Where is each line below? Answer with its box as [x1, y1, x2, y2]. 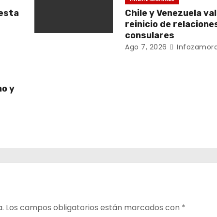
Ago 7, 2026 [125, 42, 167, 52]
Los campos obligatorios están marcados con [6, 202, 182, 213]
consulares [125, 30, 175, 41]
